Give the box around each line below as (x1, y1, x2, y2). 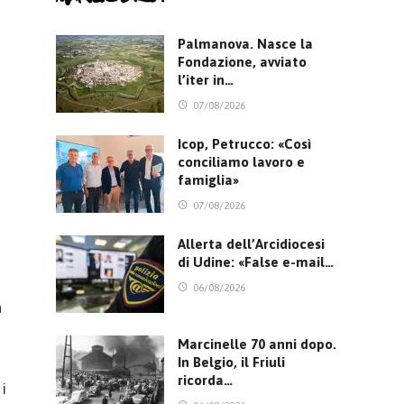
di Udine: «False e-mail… (178, 254, 334, 271)
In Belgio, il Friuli (178, 353, 285, 370)
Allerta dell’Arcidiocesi (178, 236, 325, 252)
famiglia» (178, 172, 239, 188)
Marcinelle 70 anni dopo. (178, 335, 336, 352)
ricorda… (178, 372, 233, 388)
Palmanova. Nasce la (178, 36, 313, 52)
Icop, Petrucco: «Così (178, 136, 311, 152)
